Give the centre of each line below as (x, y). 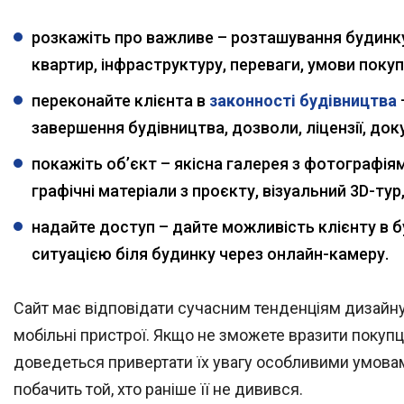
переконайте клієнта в (120, 101)
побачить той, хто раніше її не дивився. (158, 389)
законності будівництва (303, 101)
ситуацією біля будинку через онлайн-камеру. (210, 254)
